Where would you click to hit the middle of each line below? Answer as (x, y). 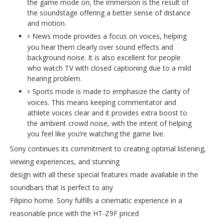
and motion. (47, 23)
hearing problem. (55, 78)
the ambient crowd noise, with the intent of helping (110, 123)
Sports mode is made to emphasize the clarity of (111, 91)
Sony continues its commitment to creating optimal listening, (108, 149)
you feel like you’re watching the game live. (96, 134)
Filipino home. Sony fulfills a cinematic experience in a (96, 200)
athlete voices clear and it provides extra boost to (107, 113)
